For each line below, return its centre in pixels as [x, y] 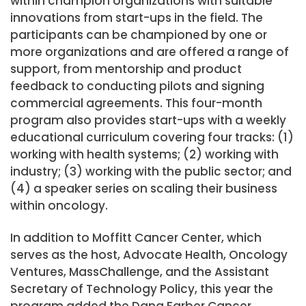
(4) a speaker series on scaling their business [144, 188]
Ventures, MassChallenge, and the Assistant [140, 272]
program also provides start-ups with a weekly [148, 120]
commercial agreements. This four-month [136, 103]
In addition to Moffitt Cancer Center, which [136, 237]
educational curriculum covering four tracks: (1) [152, 137]
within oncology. [59, 205]
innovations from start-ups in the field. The [137, 17]
